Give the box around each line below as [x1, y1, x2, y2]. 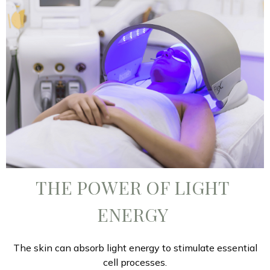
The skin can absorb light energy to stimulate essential [13, 242, 257, 254]
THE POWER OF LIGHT [36, 175, 230, 200]
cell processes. [103, 256, 167, 269]
